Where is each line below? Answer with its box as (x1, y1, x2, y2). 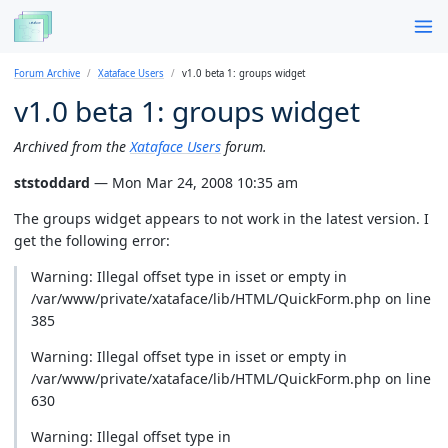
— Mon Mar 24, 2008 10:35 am (90, 172, 298, 192)
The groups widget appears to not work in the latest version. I (14, 208, 429, 228)
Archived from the (14, 136, 130, 156)
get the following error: (14, 230, 170, 250)
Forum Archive (14, 66, 80, 80)
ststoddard (14, 172, 90, 192)
